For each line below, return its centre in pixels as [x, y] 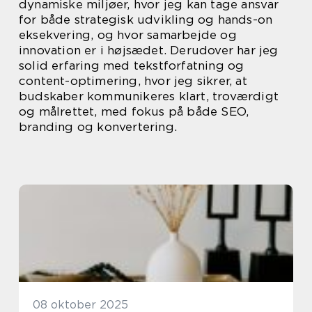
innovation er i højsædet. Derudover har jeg [149, 50]
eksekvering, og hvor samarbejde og [128, 35]
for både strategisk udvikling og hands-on [146, 19]
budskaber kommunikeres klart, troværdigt [149, 96]
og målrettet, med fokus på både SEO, [134, 111]
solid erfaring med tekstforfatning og [132, 65]
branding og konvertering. [98, 127]
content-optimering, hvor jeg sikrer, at [133, 81]
